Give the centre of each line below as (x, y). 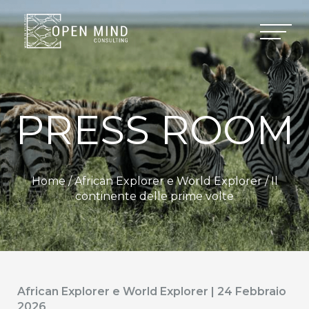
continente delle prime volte (154, 196)
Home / (53, 181)
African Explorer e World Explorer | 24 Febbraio (152, 291)
